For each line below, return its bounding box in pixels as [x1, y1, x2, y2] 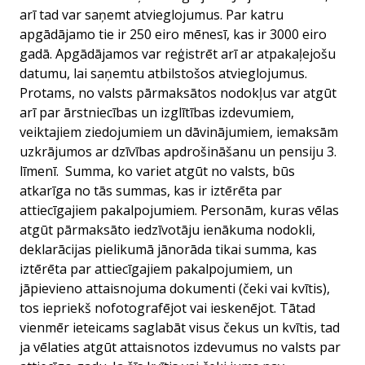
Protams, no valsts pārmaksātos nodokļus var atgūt [20, 84, 336, 102]
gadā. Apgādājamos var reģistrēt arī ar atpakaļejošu [20, 45, 336, 63]
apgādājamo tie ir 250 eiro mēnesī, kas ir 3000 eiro [20, 25, 327, 43]
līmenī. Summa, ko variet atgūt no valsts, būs [20, 162, 295, 180]
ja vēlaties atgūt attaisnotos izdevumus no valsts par [20, 338, 341, 356]
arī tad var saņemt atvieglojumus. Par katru [20, 6, 284, 24]
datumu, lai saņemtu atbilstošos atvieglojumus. [20, 64, 307, 82]
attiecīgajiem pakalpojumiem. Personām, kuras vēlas [20, 201, 339, 219]
